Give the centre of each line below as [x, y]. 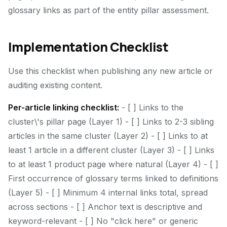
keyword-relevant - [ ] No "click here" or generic [103, 221]
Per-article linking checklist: [64, 107]
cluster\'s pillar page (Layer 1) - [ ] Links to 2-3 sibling [111, 122]
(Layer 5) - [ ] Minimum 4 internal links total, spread [108, 193]
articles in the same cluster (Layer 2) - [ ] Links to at [108, 136]
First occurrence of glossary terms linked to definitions [113, 178]
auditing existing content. [55, 85]
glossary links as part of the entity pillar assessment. [108, 10]
